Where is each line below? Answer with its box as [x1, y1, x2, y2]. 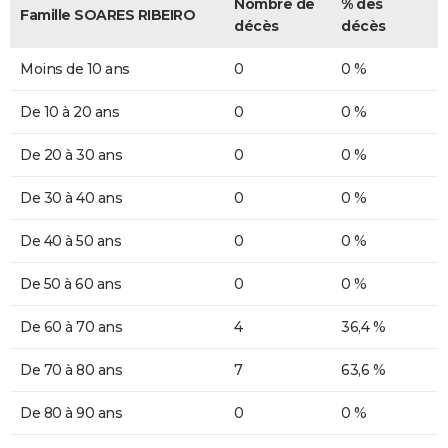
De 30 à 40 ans [20, 189, 122, 208]
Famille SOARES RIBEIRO [20, 6, 195, 25]
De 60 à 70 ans [20, 318, 122, 337]
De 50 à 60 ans [20, 275, 121, 294]
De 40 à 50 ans [20, 232, 121, 251]
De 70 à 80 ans [20, 361, 122, 380]
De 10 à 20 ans [20, 103, 119, 122]
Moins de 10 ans [20, 60, 130, 79]
